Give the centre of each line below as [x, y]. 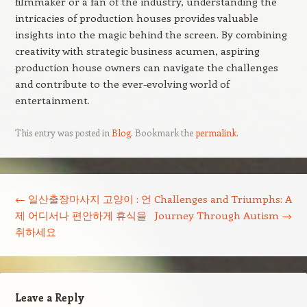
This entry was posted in [63, 133]
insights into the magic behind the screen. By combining [151, 34]
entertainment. [52, 100]
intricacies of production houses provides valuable [136, 18]
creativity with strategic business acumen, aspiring [137, 51]
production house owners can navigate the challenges [146, 67]
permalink [216, 133]
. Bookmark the [163, 133]
